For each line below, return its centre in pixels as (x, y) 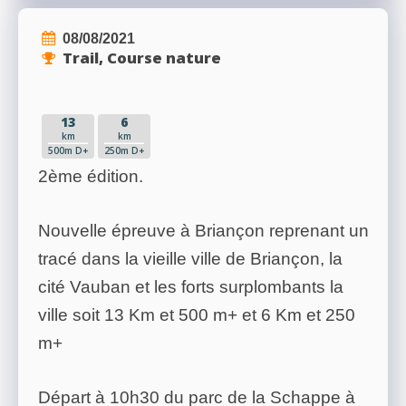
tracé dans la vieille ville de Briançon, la (190, 259)
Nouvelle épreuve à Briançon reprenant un (203, 231)
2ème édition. (91, 177)
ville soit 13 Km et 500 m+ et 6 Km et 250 (197, 315)
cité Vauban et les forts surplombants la (191, 287)
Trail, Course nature (142, 58)
